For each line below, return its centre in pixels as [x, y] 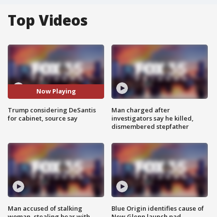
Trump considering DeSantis [52, 110]
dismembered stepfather [150, 126]
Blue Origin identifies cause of [158, 208]
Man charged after [141, 110]
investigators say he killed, [153, 118]
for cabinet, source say [43, 118]
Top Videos [48, 20]
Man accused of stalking [45, 208]
